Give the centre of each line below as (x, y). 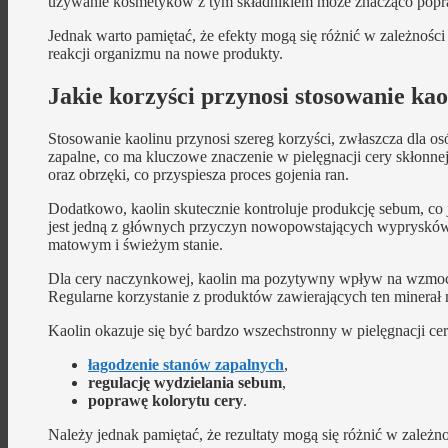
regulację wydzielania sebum (185, 382)
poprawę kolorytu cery (165, 400)
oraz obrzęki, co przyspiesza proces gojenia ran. (198, 174)
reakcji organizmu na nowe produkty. (165, 53)
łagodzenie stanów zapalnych (186, 364)
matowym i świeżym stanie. (135, 244)
